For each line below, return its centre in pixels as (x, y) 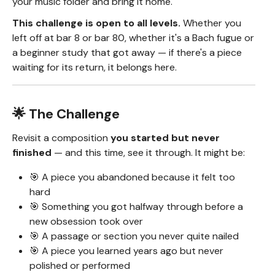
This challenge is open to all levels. (96, 23)
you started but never (165, 138)
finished (32, 153)
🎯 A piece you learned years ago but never (126, 251)
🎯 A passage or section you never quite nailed (134, 236)
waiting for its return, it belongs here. (95, 68)
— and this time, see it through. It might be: (148, 153)
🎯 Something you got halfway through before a (136, 207)
